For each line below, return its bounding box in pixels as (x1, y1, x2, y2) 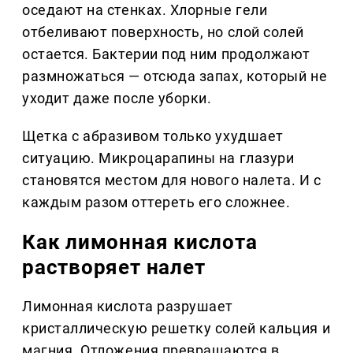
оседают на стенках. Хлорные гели (22, 2, 268, 19)
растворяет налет (22, 255, 206, 280)
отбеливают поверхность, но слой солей (22, 24, 304, 41)
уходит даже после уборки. (22, 90, 212, 107)
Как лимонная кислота (22, 230, 258, 255)
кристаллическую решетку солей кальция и (22, 320, 331, 337)
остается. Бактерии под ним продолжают (22, 46, 310, 63)
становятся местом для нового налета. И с (22, 172, 321, 189)
